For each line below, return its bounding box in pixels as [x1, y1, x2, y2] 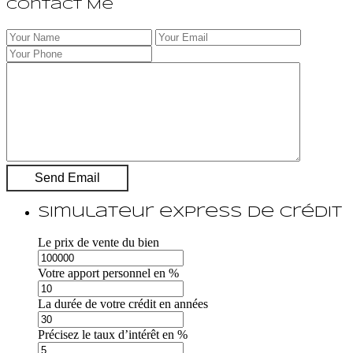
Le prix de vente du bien [38, 235, 159, 249]
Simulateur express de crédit [38, 206, 342, 221]
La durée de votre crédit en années [38, 296, 208, 310]
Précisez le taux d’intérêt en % [38, 327, 188, 341]
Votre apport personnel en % [38, 266, 179, 280]
